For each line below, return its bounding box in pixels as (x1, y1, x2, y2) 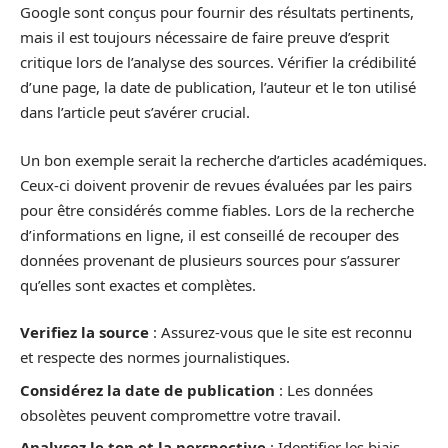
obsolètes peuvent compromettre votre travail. (20, 404, 341, 425)
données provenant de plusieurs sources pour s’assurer (20, 249, 400, 270)
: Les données (275, 379, 373, 400)
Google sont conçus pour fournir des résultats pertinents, (20, 2, 414, 22)
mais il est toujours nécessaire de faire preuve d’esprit (20, 27, 389, 47)
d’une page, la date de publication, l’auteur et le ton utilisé (20, 77, 416, 97)
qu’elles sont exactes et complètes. (20, 274, 256, 295)
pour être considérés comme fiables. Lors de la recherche (20, 199, 414, 220)
